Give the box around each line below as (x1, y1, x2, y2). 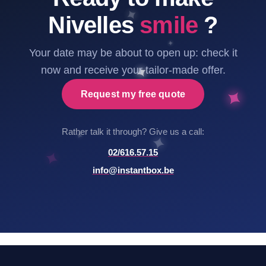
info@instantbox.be (92, 164, 174, 175)
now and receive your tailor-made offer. (40, 64, 226, 76)
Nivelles (48, 11, 140, 38)
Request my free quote (80, 88, 186, 99)
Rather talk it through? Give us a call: (62, 126, 204, 137)
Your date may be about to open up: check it (28, 46, 237, 59)
